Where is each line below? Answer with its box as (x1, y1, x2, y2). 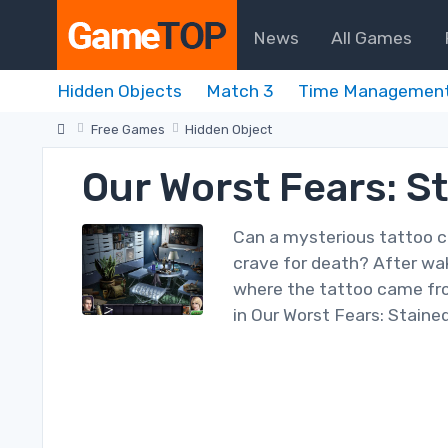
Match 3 (206, 81, 274, 101)
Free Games (90, 122, 165, 137)
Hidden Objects (57, 81, 182, 101)
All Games (331, 27, 412, 48)
